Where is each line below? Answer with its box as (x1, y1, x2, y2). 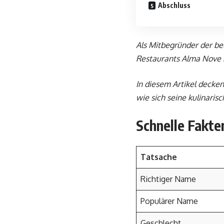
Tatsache (140, 152, 177, 162)
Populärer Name (140, 196, 198, 206)
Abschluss (158, 1, 190, 9)
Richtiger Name (140, 174, 196, 184)
